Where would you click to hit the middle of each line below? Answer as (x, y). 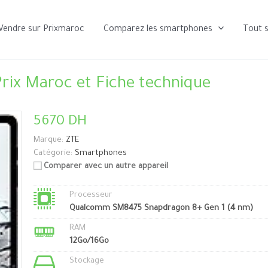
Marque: (48, 140)
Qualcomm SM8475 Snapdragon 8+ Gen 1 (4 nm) (161, 208)
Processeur (91, 195)
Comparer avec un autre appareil (106, 167)
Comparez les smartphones (158, 30)
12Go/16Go (89, 241)
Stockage (86, 261)
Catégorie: (53, 153)
